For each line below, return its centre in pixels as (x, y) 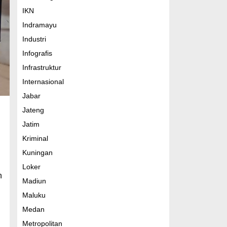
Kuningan (37, 153)
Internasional (43, 82)
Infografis (37, 53)
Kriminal (35, 138)
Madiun (34, 181)
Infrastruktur (42, 67)
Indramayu (39, 25)
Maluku (34, 195)
